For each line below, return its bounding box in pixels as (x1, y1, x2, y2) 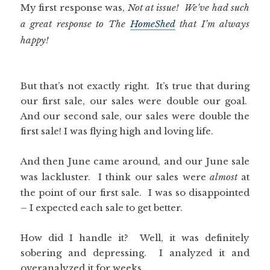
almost (209, 171, 237, 183)
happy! (20, 34, 49, 46)
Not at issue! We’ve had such (127, 1, 250, 13)
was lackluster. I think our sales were (20, 171, 210, 183)
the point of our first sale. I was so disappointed (20, 186, 250, 198)
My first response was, (20, 1, 128, 13)
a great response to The (20, 17, 130, 30)
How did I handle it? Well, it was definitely (20, 231, 250, 243)
